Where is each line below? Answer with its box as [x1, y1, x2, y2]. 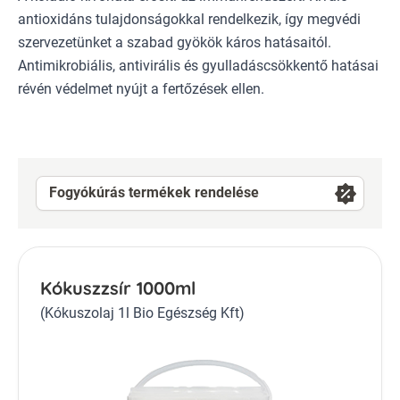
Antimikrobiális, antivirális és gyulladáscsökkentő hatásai [18, 56, 379, 74]
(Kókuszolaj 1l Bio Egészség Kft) [40, 304, 245, 321]
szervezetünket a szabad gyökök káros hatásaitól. [18, 33, 331, 51]
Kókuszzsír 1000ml [40, 276, 196, 299]
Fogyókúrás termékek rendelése [49, 184, 259, 202]
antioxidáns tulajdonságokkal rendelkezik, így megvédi [18, 10, 361, 28]
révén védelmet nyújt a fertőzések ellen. [18, 79, 264, 97]
